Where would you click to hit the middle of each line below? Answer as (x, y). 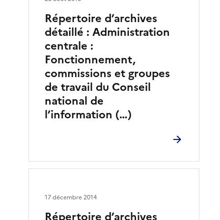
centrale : (69, 46)
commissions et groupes (108, 73)
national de (74, 101)
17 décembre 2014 (71, 197)
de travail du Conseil (98, 87)
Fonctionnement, (90, 60)
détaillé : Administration (108, 32)
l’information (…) (88, 115)
